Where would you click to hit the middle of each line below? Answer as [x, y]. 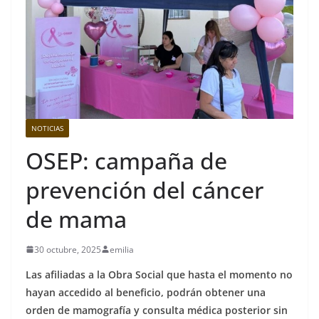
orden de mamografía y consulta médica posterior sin [157, 310]
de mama [76, 219]
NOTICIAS [47, 128]
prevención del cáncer [145, 189]
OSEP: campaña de [126, 160]
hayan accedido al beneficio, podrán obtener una [146, 292]
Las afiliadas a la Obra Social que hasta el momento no [159, 274]
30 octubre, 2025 [68, 249]
